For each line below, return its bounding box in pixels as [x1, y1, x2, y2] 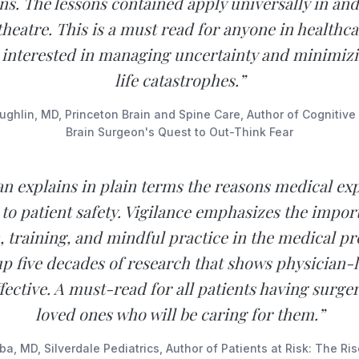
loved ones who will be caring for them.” [34, 302, 325, 325]
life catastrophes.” [114, 68, 245, 91]
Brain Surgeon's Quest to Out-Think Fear [66, 124, 293, 139]
